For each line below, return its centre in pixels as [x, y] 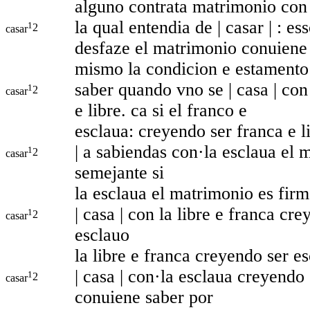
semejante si [119, 172]
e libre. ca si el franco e [161, 110]
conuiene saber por [144, 297]
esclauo [102, 235]
